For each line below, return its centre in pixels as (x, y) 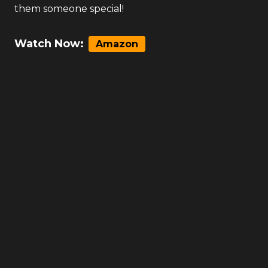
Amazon (117, 44)
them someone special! (69, 9)
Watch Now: (49, 44)
